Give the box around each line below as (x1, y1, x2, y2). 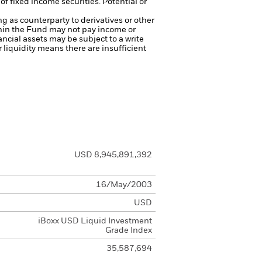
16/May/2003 (95, 181, 152, 189)
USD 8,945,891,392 (74, 151, 152, 159)
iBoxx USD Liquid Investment (37, 217, 152, 225)
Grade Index (105, 226, 152, 235)
